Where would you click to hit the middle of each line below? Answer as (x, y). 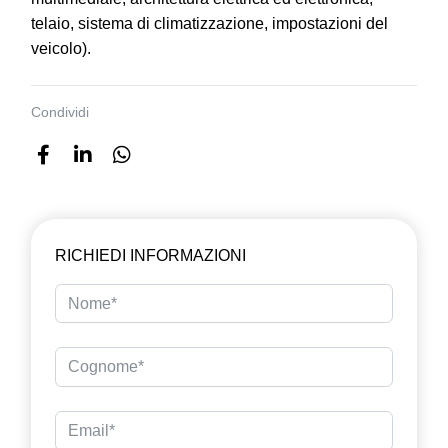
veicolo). (61, 48)
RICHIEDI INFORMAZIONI (150, 255)
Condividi (60, 112)
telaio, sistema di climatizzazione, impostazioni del (209, 23)
